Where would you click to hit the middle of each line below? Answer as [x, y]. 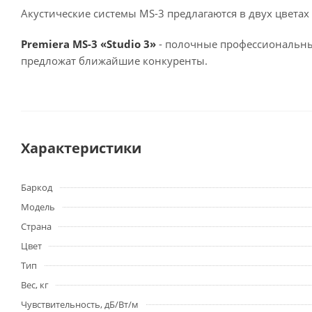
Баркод [37, 188]
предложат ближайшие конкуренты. [114, 61]
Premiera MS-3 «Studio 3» [88, 44]
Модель [38, 207]
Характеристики [81, 148]
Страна [36, 227]
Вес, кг [35, 285]
